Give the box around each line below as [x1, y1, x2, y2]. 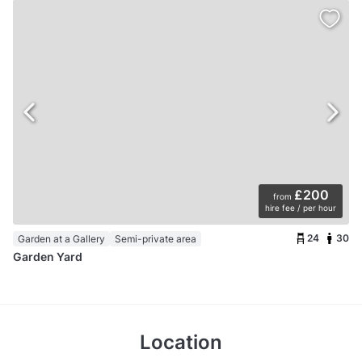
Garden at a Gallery [18, 232, 105, 245]
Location [140, 330, 222, 354]
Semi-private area [115, 232, 196, 245]
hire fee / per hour [265, 202, 336, 213]
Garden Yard [13, 249, 82, 263]
